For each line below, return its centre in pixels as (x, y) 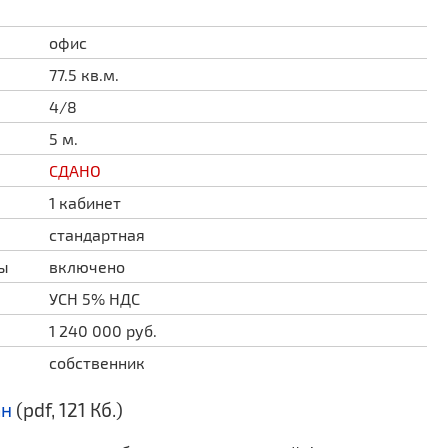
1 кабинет (85, 202)
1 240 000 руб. (103, 330)
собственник (97, 362)
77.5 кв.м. (84, 74)
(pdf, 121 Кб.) (68, 409)
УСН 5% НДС (95, 298)
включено (87, 266)
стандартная (97, 234)
